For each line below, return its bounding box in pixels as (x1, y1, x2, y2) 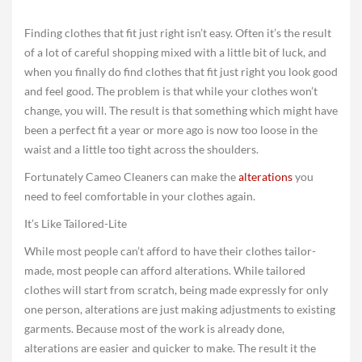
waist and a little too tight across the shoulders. (24, 142, 259, 156)
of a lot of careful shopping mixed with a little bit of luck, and (24, 45, 326, 59)
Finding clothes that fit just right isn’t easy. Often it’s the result (24, 26, 331, 40)
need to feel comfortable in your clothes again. (24, 189, 255, 203)
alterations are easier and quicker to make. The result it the (24, 341, 316, 355)
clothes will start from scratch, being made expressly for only (24, 283, 328, 297)
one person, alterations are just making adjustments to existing (24, 302, 335, 316)
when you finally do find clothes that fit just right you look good (24, 65, 338, 78)
